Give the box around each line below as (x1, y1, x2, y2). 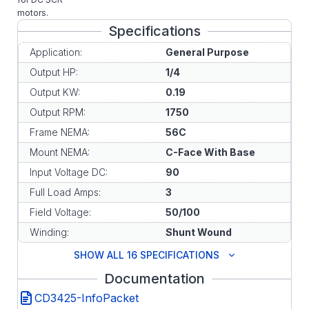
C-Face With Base (166, 146, 255, 158)
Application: (30, 46, 82, 58)
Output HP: (30, 66, 78, 78)
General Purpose (166, 46, 249, 58)
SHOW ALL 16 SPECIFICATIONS (73, 249, 219, 261)
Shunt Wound (166, 226, 232, 238)
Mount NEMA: (30, 146, 90, 158)
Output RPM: (30, 106, 86, 118)
